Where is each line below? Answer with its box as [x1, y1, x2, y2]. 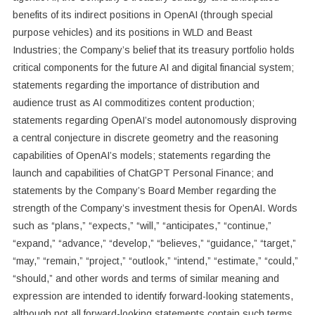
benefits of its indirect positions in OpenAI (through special [12, 8, 273, 20]
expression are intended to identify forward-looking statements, [12, 290, 293, 302]
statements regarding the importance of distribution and [12, 79, 259, 91]
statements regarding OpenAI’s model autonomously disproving [12, 114, 297, 126]
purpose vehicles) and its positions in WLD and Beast [12, 26, 252, 38]
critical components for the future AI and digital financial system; [12, 61, 294, 73]
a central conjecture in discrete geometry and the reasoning [12, 131, 278, 143]
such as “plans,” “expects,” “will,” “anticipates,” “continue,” [12, 219, 271, 231]
